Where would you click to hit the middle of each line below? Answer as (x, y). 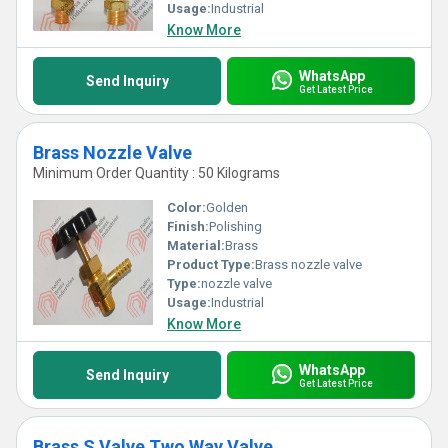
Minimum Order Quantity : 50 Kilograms (156, 173)
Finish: (188, 226)
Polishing (235, 226)
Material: (196, 245)
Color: (186, 207)
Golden (227, 207)
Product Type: (211, 264)
